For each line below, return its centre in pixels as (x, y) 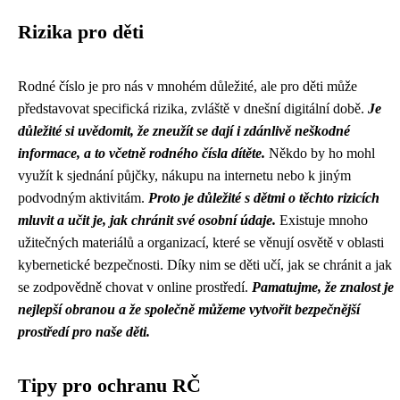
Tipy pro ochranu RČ (109, 386)
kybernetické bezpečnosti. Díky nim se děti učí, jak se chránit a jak (205, 265)
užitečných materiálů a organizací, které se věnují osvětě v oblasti (201, 242)
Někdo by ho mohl (320, 153)
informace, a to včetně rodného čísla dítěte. (142, 153)
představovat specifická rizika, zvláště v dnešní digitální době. (193, 108)
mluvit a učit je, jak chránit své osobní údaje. (147, 220)
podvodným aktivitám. (83, 198)
